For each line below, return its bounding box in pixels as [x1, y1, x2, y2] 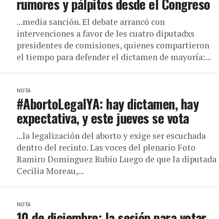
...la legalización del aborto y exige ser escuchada [17, 130, 206, 141]
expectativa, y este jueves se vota [17, 108, 189, 128]
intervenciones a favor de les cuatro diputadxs [17, 28, 195, 39]
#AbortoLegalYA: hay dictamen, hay [17, 94, 199, 113]
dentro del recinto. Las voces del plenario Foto [17, 142, 196, 153]
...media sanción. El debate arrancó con [17, 16, 165, 27]
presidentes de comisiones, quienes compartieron [17, 40, 209, 51]
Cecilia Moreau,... [17, 165, 84, 176]
